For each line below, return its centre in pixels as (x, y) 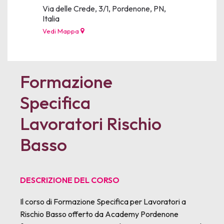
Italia (53, 18)
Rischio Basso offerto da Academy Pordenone (99, 214)
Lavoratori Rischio (91, 123)
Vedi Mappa (61, 31)
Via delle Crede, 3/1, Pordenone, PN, (104, 8)
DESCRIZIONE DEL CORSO (70, 180)
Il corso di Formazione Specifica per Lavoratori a (103, 201)
